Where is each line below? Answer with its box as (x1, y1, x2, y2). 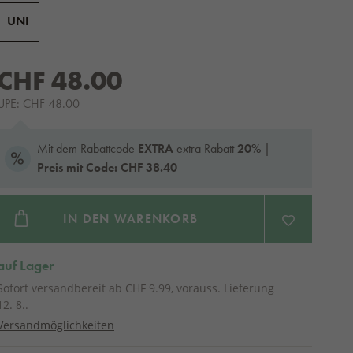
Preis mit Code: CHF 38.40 (37, 159, 177, 176)
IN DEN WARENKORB (62, 210, 199, 227)
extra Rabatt (173, 140, 237, 157)
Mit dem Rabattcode (37, 140, 138, 157)
